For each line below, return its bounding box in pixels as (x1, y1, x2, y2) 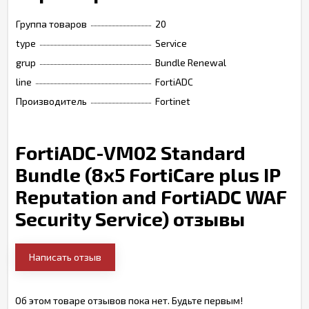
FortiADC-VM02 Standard (15, 141, 246, 165)
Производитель (16, 95, 87, 108)
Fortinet (155, 95, 190, 108)
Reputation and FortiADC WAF (15, 185, 287, 209)
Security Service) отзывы (15, 207, 245, 231)
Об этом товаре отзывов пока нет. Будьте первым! (15, 295, 243, 307)
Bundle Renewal (155, 57, 226, 69)
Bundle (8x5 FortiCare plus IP (15, 163, 280, 187)
